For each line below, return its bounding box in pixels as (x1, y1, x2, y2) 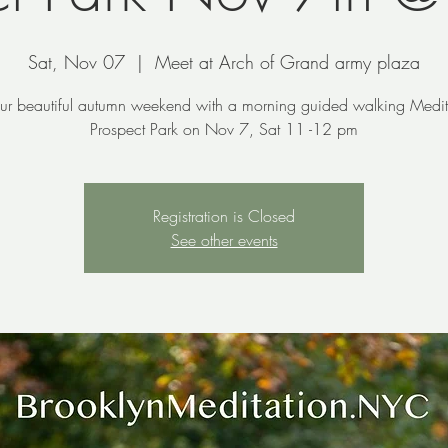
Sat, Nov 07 (28, 50, 125, 74)
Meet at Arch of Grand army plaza (155, 50, 420, 74)
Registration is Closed (153, 205, 295, 227)
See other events (170, 229, 278, 251)
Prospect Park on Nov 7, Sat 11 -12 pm (90, 118, 358, 140)
